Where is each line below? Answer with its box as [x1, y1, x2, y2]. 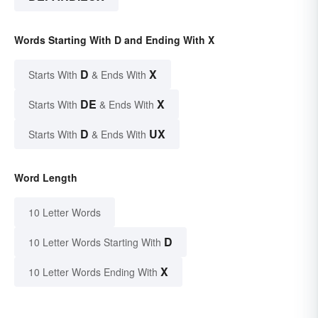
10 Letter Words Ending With [28, 265, 158, 280]
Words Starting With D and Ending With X [14, 33, 214, 48]
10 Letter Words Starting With [28, 235, 161, 250]
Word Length [14, 170, 77, 185]
